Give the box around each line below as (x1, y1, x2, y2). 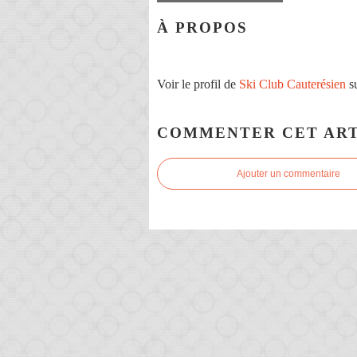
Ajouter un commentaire (237, 168, 340, 180)
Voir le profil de (157, 76, 239, 91)
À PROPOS (157, 19, 248, 37)
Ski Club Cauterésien (239, 76, 346, 91)
